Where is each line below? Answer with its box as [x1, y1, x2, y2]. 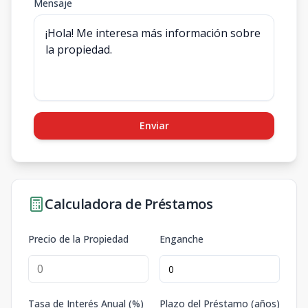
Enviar [139, 119, 169, 132]
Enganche [159, 232, 203, 245]
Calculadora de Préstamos [45, 195, 212, 213]
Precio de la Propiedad [28, 232, 129, 245]
